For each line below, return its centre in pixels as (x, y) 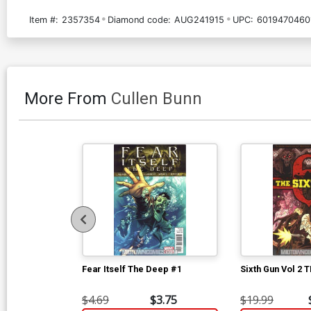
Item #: (44, 19)
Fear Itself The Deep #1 (132, 269)
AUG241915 (200, 19)
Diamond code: (140, 19)
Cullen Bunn (157, 98)
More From (68, 98)
